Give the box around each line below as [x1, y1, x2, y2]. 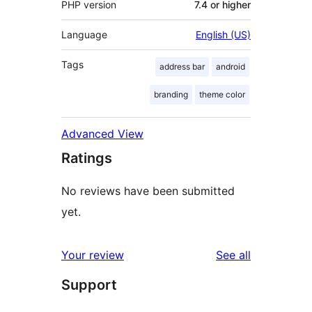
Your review [61, 248, 124, 263]
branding [154, 89, 188, 100]
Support [61, 276, 117, 294]
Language [61, 29, 107, 41]
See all [216, 248, 251, 263]
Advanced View [61, 127, 143, 141]
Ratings [61, 150, 112, 167]
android [216, 61, 245, 72]
